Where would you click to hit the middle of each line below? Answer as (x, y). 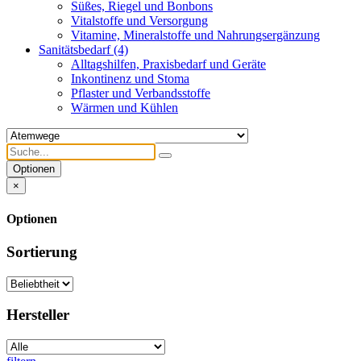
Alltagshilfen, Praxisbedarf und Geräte (168, 64)
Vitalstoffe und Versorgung (139, 21)
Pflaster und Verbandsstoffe (141, 93)
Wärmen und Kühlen (124, 108)
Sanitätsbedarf (75, 50)
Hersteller (38, 315)
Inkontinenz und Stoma (130, 79)
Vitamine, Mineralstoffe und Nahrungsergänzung (195, 35)
